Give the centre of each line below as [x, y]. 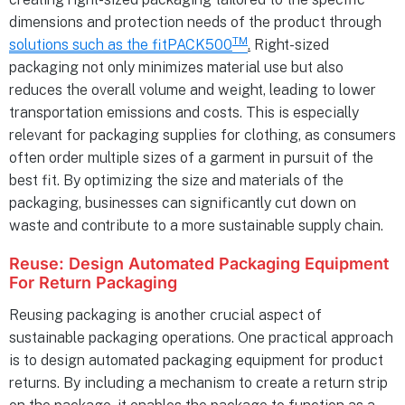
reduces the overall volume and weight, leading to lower [193, 90]
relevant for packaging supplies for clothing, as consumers [202, 136]
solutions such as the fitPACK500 [121, 45]
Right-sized [290, 45]
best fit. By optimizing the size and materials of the [176, 181]
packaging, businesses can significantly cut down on [183, 203]
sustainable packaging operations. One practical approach [201, 338]
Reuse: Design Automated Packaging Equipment [199, 264]
